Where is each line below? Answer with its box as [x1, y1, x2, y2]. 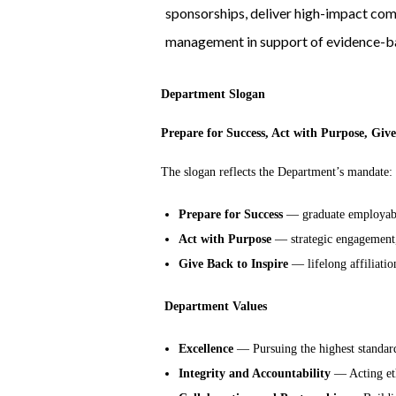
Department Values [161, 300, 270, 314]
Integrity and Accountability [179, 367, 331, 381]
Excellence [179, 342, 233, 356]
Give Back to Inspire [179, 257, 288, 271]
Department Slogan [161, 88, 265, 102]
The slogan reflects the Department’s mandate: [161, 165, 392, 179]
